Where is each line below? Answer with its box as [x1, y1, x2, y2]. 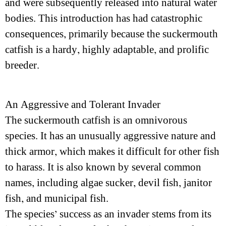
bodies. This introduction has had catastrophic [5, 12, 202, 25]
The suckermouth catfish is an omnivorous [5, 114, 187, 127]
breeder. [5, 59, 39, 72]
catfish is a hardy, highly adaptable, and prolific [5, 43, 209, 56]
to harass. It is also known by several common [5, 161, 201, 174]
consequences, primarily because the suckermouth [5, 28, 218, 40]
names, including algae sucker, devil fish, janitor [5, 177, 212, 189]
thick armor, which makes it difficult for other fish [5, 145, 219, 158]
